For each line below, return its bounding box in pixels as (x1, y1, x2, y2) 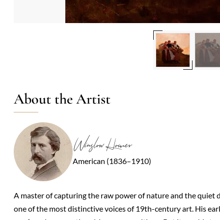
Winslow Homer (73, 133, 132, 157)
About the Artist (14, 90, 110, 108)
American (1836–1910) (73, 156, 151, 165)
